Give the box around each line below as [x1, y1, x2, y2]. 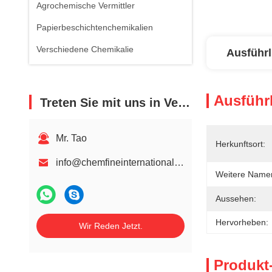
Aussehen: [216, 194, 256, 203]
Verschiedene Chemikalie [36, 44, 134, 54]
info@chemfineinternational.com [174, 157, 184, 168]
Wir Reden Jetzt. [78, 221, 143, 231]
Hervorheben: [216, 217, 268, 227]
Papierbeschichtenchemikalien [36, 22, 153, 32]
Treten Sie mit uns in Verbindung [40, 96, 178, 109]
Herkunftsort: [216, 139, 265, 149]
